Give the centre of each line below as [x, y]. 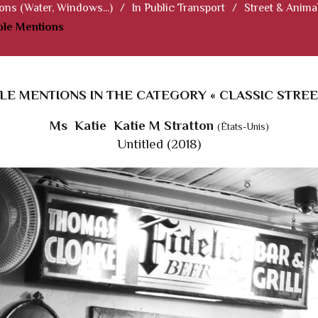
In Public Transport [179, 8]
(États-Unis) [243, 127]
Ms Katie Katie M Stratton [133, 126]
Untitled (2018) [159, 144]
